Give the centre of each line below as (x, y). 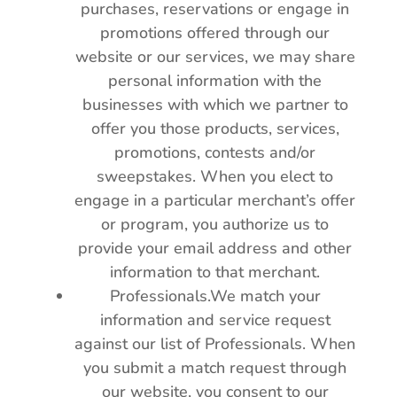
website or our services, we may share (215, 57)
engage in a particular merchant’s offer (215, 200)
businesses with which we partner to (215, 105)
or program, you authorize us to (215, 224)
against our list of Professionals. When (215, 344)
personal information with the (215, 81)
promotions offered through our (215, 33)
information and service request (215, 320)
